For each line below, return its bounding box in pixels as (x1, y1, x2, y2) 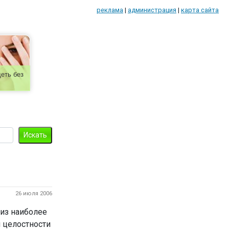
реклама (97, 6, 123, 14)
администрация (128, 6, 176, 14)
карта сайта (181, 6, 219, 14)
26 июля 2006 (15, 190, 52, 197)
